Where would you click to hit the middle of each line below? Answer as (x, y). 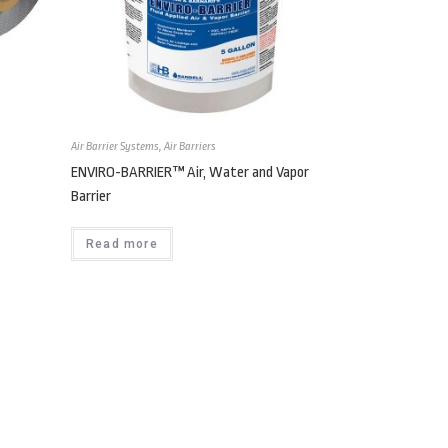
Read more (122, 244)
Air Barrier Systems (115, 146)
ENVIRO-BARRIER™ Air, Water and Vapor (190, 172)
